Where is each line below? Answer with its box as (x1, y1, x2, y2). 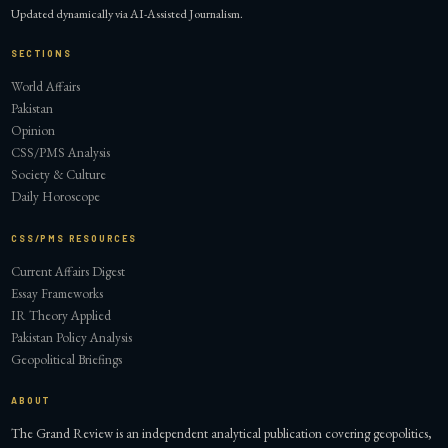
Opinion (11, 122, 56, 140)
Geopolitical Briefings (11, 350, 123, 368)
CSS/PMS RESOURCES (11, 232, 137, 244)
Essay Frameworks (11, 284, 104, 302)
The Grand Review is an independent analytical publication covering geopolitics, (11, 425, 433, 443)
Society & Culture (11, 166, 107, 184)
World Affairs (11, 78, 81, 96)
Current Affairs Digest (11, 262, 126, 280)
